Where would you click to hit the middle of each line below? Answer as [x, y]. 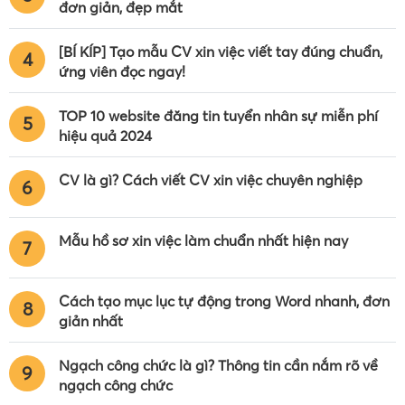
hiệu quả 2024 [105, 136]
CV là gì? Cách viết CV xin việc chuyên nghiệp [211, 180]
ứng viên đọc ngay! [122, 72]
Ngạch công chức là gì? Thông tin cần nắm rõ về [218, 366]
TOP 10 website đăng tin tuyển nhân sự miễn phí [218, 116]
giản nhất [91, 321]
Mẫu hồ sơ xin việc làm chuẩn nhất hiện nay [203, 241]
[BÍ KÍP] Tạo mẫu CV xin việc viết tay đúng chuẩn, [221, 52]
